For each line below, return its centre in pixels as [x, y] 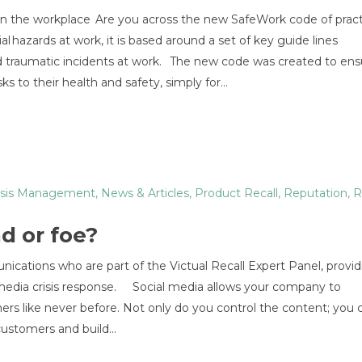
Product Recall [236, 193]
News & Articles [145, 193]
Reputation [316, 193]
